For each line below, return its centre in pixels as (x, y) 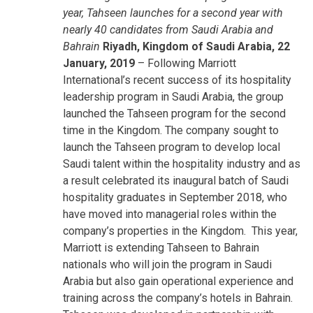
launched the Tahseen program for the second (174, 113)
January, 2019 (99, 63)
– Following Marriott (185, 63)
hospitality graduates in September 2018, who (175, 197)
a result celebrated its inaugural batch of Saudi (176, 180)
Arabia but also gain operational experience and (178, 281)
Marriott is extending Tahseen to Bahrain (161, 247)
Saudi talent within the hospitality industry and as (182, 163)
